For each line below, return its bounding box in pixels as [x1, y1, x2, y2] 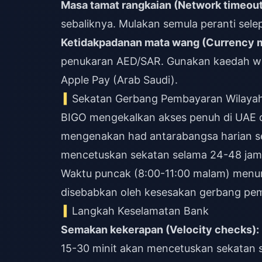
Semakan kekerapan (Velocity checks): [61, 223, 259, 236]
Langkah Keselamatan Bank [72, 205, 209, 217]
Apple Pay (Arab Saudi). [61, 74, 178, 86]
